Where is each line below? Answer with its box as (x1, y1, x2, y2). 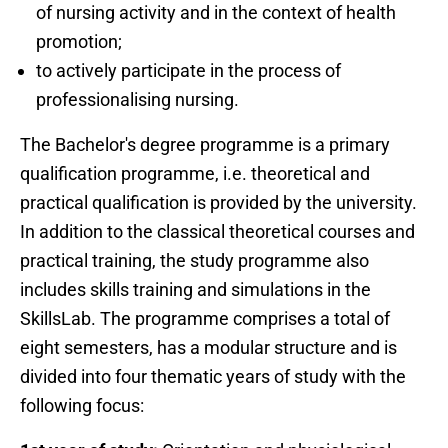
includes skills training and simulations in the (20, 278, 371, 300)
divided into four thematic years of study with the (20, 365, 406, 387)
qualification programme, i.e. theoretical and (20, 162, 370, 184)
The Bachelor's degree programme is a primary (20, 133, 390, 155)
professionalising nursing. (36, 88, 239, 110)
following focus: (20, 394, 144, 416)
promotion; (36, 30, 122, 52)
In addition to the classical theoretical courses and (20, 220, 415, 242)
